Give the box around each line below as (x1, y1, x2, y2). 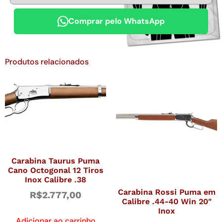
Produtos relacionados (5, 56, 89, 67)
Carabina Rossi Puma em (117, 187, 216, 197)
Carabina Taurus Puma (11, 156, 100, 166)
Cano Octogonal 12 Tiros (7, 166, 104, 175)
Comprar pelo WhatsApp (68, 16, 165, 27)
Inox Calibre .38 (25, 175, 86, 185)
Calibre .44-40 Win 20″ (121, 196, 212, 206)
